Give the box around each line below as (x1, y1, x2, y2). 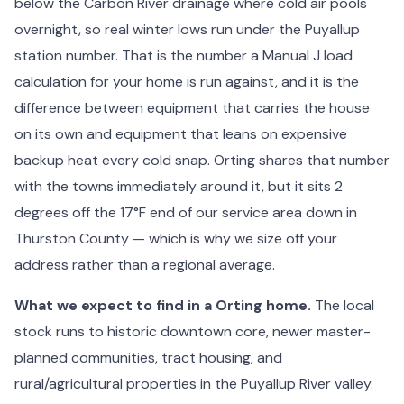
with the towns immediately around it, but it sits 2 (14, 176, 343, 196)
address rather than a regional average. (14, 254, 275, 274)
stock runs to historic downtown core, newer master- (14, 321, 371, 341)
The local (311, 295, 374, 315)
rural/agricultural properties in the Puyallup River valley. (14, 373, 373, 393)
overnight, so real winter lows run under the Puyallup (14, 19, 360, 39)
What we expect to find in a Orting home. (14, 295, 311, 315)
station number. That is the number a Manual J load (14, 45, 353, 65)
